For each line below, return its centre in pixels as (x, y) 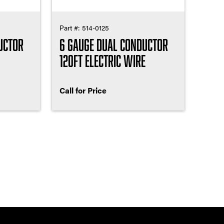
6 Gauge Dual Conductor (113, 44)
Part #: (70, 27)
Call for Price (83, 90)
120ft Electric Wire (102, 60)
